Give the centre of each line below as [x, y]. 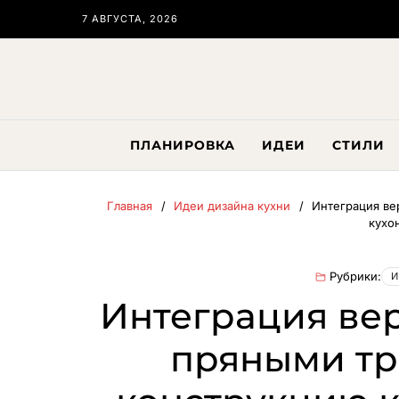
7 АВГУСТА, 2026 [130, 19]
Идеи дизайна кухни [232, 206]
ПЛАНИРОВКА [182, 145]
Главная [130, 206]
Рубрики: [355, 276]
